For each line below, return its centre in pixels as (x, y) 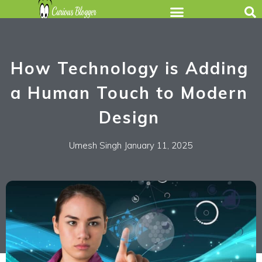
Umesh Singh (95, 145)
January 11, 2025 (158, 145)
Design (129, 117)
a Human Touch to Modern (129, 92)
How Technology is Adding (129, 68)
